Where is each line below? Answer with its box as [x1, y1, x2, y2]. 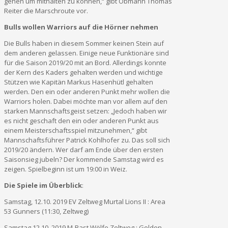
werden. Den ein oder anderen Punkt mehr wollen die [4, 87, 170, 96]
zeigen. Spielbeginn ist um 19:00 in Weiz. [4, 164, 127, 174]
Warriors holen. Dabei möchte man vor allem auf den [4, 96, 167, 106]
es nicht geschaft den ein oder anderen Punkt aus [4, 116, 159, 125]
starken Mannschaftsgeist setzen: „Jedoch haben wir [4, 106, 167, 116]
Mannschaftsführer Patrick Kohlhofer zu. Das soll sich [4, 135, 170, 145]
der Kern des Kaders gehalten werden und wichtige [4, 67, 163, 77]
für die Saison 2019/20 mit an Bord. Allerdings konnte [4, 58, 166, 67]
